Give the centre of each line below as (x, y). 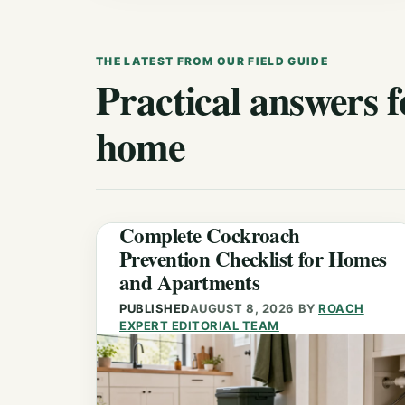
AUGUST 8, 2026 (242, 308)
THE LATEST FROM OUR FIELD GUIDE (212, 61)
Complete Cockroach (210, 235)
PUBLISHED (155, 308)
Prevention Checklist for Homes (253, 259)
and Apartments (189, 282)
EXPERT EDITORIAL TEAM (199, 325)
